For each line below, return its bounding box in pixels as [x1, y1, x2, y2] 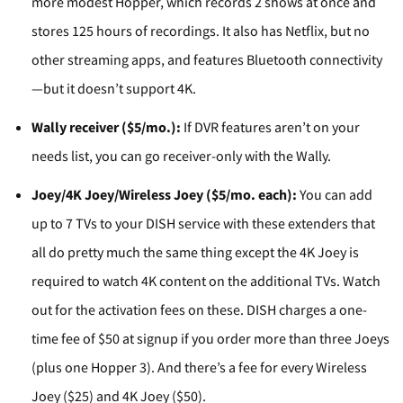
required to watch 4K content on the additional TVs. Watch [31, 272, 381, 290]
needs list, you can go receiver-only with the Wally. [31, 146, 331, 165]
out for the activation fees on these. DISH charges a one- [31, 300, 367, 318]
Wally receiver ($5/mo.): [31, 117, 181, 136]
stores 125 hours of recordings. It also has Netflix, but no [31, 21, 370, 40]
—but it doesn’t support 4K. [31, 78, 196, 97]
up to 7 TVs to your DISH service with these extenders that [31, 214, 375, 232]
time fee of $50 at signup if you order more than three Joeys [31, 329, 390, 347]
